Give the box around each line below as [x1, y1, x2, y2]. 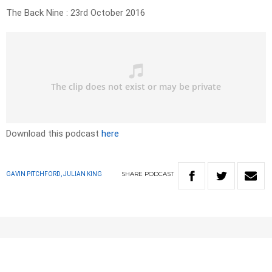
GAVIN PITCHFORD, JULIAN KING [6, 171, 102, 178]
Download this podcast [6, 128, 101, 140]
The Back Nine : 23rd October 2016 [6, 7, 145, 19]
